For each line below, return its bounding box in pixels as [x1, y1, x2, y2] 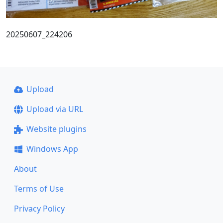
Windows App [26, 143, 78, 154]
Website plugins [26, 123, 87, 134]
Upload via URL [26, 104, 83, 114]
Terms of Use [14, 183, 64, 194]
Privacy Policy [14, 203, 65, 214]
